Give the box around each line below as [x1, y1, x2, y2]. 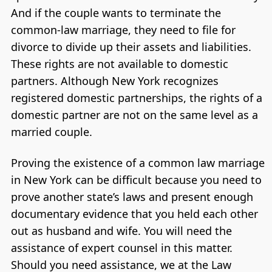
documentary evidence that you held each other [10, 206, 258, 221]
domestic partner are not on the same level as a [10, 107, 258, 122]
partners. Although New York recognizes [10, 73, 219, 88]
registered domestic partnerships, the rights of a [10, 90, 262, 105]
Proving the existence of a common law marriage [10, 155, 265, 170]
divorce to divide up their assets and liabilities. [10, 39, 251, 54]
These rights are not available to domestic [10, 56, 228, 71]
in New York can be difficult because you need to [10, 172, 262, 187]
